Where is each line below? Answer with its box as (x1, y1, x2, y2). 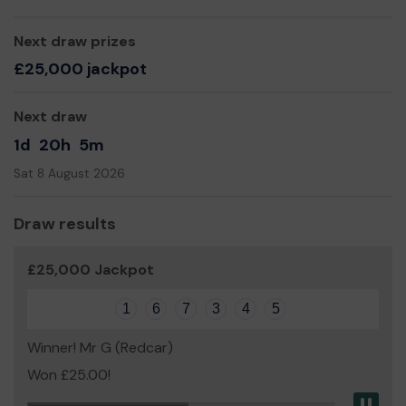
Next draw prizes (14, 31, 136, 51)
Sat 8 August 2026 (14, 165, 125, 181)
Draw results (14, 212, 116, 235)
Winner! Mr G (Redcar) (27, 337, 173, 357)
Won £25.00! (27, 364, 111, 384)
